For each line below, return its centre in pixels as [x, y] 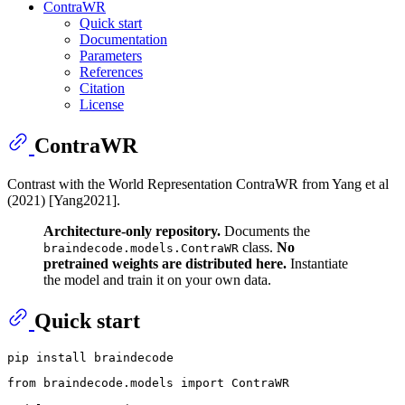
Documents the [265, 231]
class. [258, 247]
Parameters [111, 55]
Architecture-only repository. [132, 231]
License [102, 104]
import [202, 383]
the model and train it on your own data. [157, 279]
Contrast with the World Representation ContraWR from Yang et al [198, 184]
